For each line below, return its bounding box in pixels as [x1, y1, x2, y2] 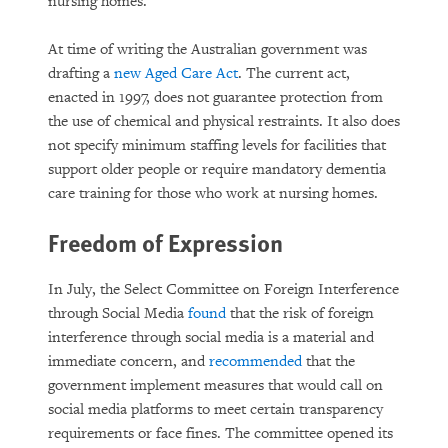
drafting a [48, 64, 114, 83]
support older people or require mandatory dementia [48, 160, 386, 179]
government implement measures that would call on [48, 376, 383, 395]
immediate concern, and [48, 352, 209, 371]
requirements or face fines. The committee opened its [48, 424, 393, 443]
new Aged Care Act [114, 64, 238, 83]
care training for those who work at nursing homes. [48, 184, 378, 203]
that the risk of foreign [226, 304, 374, 323]
